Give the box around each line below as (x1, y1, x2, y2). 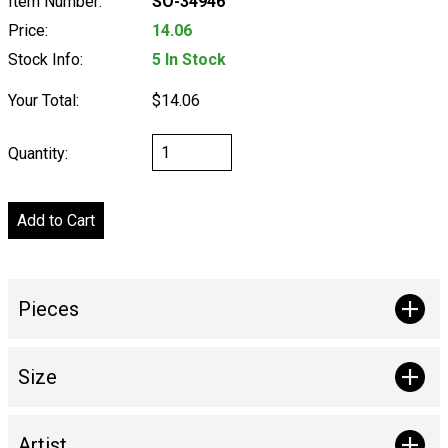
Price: (8, 21, 48, 41)
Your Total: (8, 90, 79, 110)
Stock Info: (8, 50, 83, 70)
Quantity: (8, 143, 68, 163)
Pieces (18, 297, 79, 322)
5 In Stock (152, 50, 226, 70)
